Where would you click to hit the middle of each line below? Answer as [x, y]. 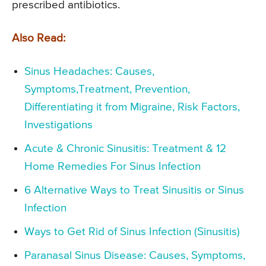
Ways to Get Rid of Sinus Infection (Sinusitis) [132, 232]
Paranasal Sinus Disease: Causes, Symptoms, [135, 256]
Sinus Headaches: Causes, [89, 72]
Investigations [58, 125]
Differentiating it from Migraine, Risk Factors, [132, 107]
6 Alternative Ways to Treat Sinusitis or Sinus [134, 191]
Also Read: [39, 39]
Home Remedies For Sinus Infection [113, 167]
